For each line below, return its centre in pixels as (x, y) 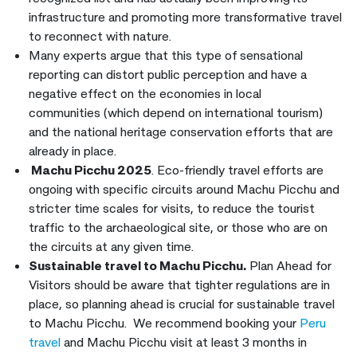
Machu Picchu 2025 (90, 170)
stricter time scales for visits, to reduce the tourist (172, 208)
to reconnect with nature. (100, 36)
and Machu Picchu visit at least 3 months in (185, 342)
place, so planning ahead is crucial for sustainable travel (182, 304)
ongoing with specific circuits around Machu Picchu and (184, 189)
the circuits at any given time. (111, 247)
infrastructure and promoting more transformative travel (185, 17)
